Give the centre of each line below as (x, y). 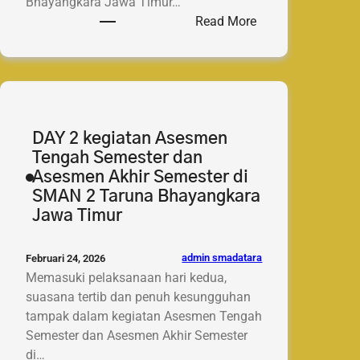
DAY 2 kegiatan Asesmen (129, 138)
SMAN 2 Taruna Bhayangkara (146, 196)
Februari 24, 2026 (65, 258)
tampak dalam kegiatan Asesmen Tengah (144, 316)
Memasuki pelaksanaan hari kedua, (126, 277)
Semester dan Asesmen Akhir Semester (137, 335)
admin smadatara (222, 258)
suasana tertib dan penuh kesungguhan (138, 297)
